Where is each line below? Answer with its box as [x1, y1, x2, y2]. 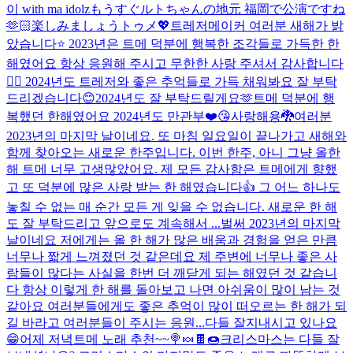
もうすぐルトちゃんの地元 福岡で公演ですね [90, 2, 345, 16]
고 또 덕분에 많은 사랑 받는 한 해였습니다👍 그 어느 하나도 [6, 180, 340, 194]
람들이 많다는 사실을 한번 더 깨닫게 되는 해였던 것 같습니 [6, 266, 337, 280]
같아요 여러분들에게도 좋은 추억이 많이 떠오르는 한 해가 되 [6, 299, 347, 313]
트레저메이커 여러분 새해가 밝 [170, 18, 344, 32]
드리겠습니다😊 [6, 91, 95, 105]
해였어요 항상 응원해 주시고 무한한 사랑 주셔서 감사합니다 [6, 56, 344, 70]
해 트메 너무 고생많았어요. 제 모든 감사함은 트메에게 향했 [6, 162, 337, 176]
